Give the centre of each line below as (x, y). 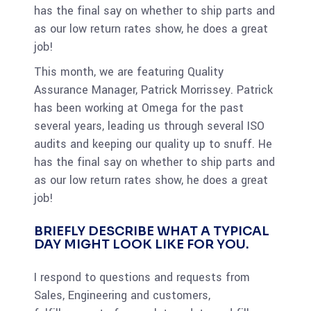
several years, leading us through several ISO (149, 126)
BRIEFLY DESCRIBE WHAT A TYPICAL (152, 231)
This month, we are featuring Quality (129, 72)
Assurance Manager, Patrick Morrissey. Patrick (153, 90)
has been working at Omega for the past (139, 108)
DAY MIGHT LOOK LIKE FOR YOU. (143, 244)
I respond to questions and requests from (142, 277)
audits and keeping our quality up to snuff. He (153, 144)
